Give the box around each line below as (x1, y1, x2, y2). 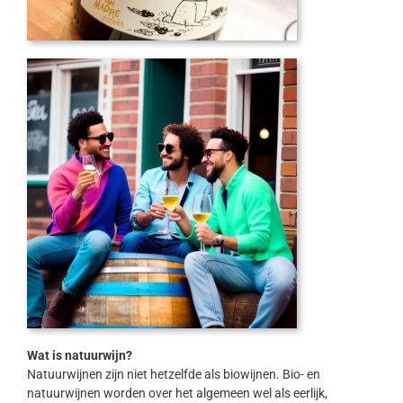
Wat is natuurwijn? (26, 348, 132, 363)
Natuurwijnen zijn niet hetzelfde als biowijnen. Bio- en (26, 367, 320, 382)
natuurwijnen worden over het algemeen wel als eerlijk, (26, 386, 327, 401)
